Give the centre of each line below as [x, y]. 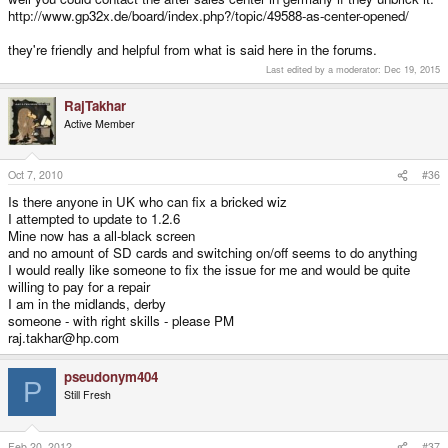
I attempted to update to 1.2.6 [94, 219]
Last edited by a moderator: [325, 68]
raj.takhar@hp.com [63, 338]
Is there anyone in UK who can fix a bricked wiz [147, 202]
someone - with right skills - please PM [121, 321]
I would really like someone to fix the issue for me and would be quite [209, 270]
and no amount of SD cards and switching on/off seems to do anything [212, 253]
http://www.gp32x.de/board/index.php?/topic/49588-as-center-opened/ [208, 15]
